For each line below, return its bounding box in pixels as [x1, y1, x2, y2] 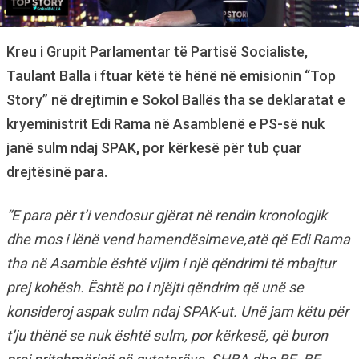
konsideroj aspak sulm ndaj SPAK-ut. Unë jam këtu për [6, 303, 349, 320]
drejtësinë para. [6, 163, 107, 180]
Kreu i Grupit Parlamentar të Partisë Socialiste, [6, 43, 308, 60]
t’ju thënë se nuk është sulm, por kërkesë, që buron [6, 327, 328, 344]
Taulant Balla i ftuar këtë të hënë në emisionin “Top [6, 67, 336, 84]
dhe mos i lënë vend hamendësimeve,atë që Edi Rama [6, 231, 350, 248]
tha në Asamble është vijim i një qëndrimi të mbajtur [6, 255, 336, 272]
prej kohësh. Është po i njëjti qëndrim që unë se [6, 279, 304, 296]
